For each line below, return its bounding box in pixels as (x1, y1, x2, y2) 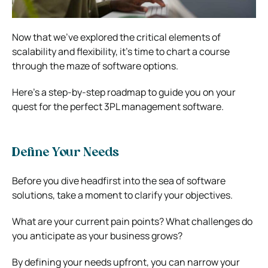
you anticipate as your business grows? (12, 229, 182, 242)
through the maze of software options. (12, 59, 178, 72)
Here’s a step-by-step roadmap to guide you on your (12, 85, 236, 99)
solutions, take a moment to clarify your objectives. (12, 188, 233, 202)
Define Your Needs (12, 147, 119, 159)
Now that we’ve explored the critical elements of (12, 30, 221, 44)
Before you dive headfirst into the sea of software (12, 173, 226, 187)
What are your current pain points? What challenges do (12, 214, 252, 228)
